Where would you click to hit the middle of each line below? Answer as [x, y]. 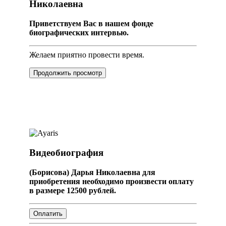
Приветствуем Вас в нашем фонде [91, 24]
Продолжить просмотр [68, 73]
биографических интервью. [79, 33]
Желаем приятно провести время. [87, 55]
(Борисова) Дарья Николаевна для [92, 172]
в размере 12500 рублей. [73, 190]
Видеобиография [66, 152]
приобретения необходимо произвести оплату [111, 181]
